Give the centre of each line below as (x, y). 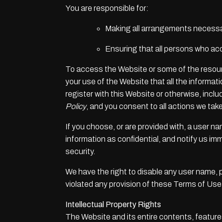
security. (80, 151)
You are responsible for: (107, 8)
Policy (76, 106)
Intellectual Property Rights (113, 204)
